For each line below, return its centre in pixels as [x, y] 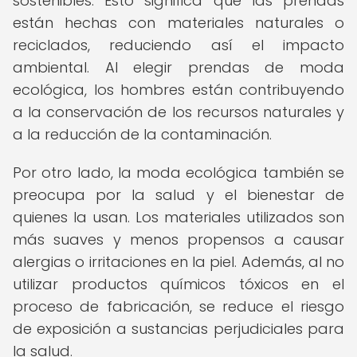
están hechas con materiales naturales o [178, 23]
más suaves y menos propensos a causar [178, 239]
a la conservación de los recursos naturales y [178, 112]
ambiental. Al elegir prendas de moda [178, 67]
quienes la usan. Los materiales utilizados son [178, 217]
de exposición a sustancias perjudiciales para [178, 329]
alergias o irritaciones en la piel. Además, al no [178, 262]
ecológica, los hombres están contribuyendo [178, 90]
